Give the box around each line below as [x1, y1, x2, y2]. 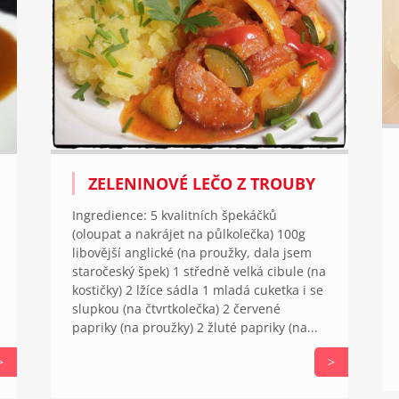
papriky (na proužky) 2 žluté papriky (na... [71, 318, 318, 336]
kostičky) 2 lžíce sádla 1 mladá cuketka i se [71, 281, 323, 298]
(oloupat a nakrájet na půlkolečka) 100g [71, 224, 305, 242]
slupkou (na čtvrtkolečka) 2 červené [71, 299, 281, 317]
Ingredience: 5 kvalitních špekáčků [71, 206, 277, 224]
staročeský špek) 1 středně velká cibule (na [71, 262, 326, 280]
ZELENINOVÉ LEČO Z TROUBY [87, 172, 315, 194]
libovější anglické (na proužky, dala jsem [71, 243, 312, 261]
